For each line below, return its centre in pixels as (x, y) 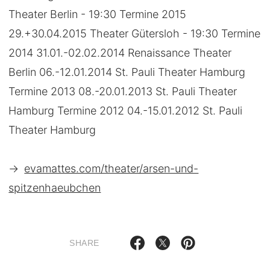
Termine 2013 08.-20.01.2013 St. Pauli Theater (123, 91)
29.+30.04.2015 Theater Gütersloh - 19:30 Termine (135, 33)
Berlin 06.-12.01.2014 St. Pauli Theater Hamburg (127, 72)
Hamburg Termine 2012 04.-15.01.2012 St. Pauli (126, 110)
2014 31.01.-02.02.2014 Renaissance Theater (120, 52)
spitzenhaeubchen (55, 187)
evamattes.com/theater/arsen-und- (111, 168)
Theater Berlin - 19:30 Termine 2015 (98, 14)
